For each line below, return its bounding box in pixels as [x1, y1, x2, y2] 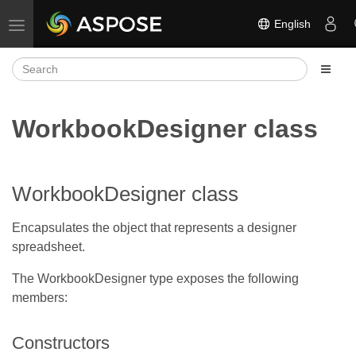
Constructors [12, 333, 110, 353]
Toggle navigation [16, 17, 104, 30]
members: [12, 291, 68, 304]
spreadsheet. [12, 240, 85, 253]
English [271, 17, 311, 30]
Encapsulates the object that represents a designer [12, 221, 296, 234]
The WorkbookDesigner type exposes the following [12, 272, 299, 285]
